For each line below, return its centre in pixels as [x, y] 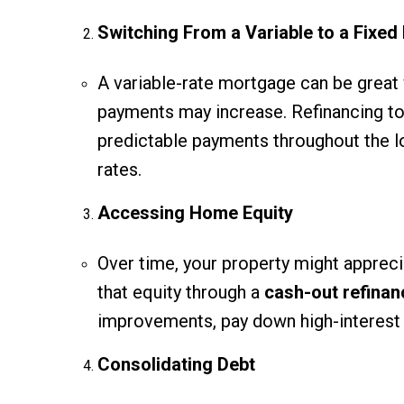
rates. [119, 170]
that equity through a [180, 293]
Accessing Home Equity [195, 213]
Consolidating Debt [176, 365]
